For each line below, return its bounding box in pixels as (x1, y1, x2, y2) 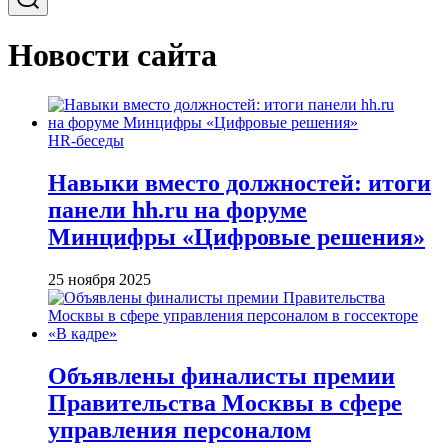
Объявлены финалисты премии (48, 362, 395, 389)
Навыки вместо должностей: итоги (48, 169, 431, 196)
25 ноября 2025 (48, 270, 151, 288)
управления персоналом (48, 416, 311, 443)
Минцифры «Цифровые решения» (48, 223, 425, 250)
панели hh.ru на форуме (48, 196, 307, 223)
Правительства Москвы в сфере (48, 389, 402, 416)
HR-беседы (48, 131, 124, 149)
